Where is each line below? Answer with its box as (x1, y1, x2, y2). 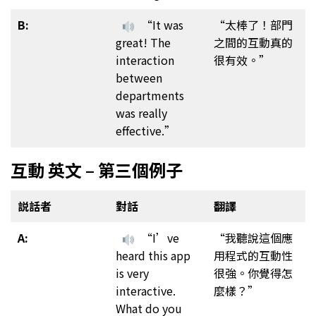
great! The (116, 34, 171, 51)
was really (116, 104, 167, 122)
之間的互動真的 (214, 34, 293, 51)
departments (116, 87, 184, 104)
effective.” (116, 122, 176, 140)
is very (116, 264, 149, 281)
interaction (116, 51, 174, 69)
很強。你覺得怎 (214, 264, 293, 281)
